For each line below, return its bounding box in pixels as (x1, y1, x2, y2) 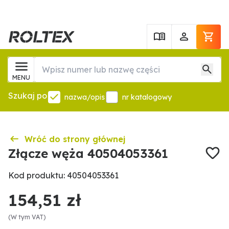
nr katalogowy (122, 93, 172, 102)
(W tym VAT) (8, 213, 46, 221)
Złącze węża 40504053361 (8, 146, 168, 161)
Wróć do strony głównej (25, 134, 125, 144)
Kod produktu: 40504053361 (8, 170, 119, 180)
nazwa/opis (64, 93, 105, 102)
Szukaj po (8, 90, 47, 101)
